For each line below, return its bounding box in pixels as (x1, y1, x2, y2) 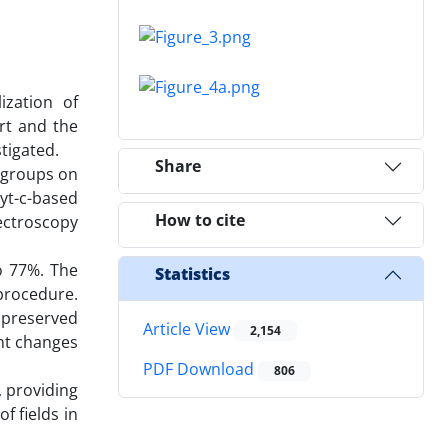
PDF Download (143, 357, 258, 380)
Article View (143, 317, 234, 340)
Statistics (155, 263, 230, 285)
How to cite (155, 209, 245, 231)
